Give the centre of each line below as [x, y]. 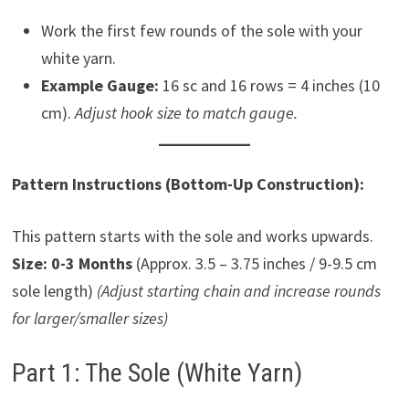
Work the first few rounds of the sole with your [201, 31]
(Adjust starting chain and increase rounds [238, 291]
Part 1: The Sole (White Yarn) [157, 373]
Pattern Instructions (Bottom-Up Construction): [188, 184]
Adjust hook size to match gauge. [186, 113]
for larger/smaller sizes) [89, 318]
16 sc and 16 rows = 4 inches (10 [269, 85]
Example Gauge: [100, 85]
